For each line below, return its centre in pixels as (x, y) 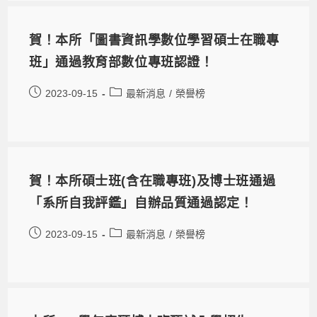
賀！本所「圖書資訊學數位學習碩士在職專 (154, 40)
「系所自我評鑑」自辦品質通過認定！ (141, 203)
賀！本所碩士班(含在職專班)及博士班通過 (152, 181)
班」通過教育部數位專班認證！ (121, 62)
